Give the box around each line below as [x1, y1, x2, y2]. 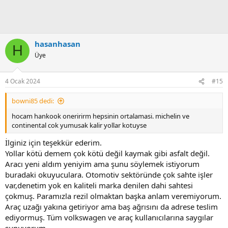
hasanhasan [35, 38, 80, 49]
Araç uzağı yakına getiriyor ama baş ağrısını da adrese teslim [5, 201, 218, 212]
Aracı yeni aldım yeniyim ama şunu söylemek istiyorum [5, 158, 199, 169]
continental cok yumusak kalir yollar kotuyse [12, 121, 147, 130]
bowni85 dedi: [12, 96, 54, 106]
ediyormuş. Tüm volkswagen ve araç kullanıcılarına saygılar [5, 212, 213, 222]
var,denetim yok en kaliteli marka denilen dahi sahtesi [5, 180, 193, 190]
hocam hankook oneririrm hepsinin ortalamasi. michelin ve [12, 111, 189, 121]
